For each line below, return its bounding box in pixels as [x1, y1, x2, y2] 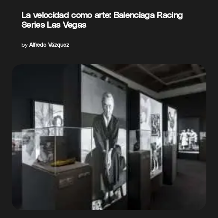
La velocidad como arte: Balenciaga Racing [21, 9, 183, 19]
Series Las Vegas [21, 18, 86, 29]
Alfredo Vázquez [29, 41, 69, 48]
